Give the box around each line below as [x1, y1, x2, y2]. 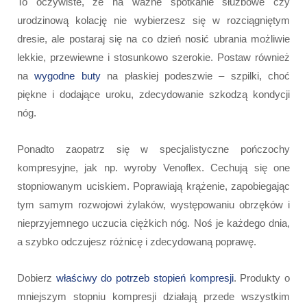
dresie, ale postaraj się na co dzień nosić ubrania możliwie [17, 32, 290, 45]
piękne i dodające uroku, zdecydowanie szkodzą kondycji [17, 88, 290, 100]
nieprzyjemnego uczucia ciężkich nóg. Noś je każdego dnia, [17, 217, 290, 229]
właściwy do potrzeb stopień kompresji [56, 271, 234, 284]
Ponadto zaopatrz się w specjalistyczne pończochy [17, 143, 290, 155]
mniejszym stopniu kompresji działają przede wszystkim [17, 290, 290, 302]
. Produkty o [233, 271, 291, 284]
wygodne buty [34, 69, 101, 82]
